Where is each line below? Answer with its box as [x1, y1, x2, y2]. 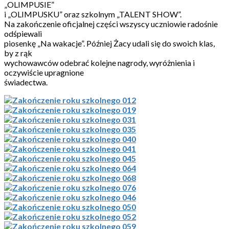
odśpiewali [4, 29, 42, 39]
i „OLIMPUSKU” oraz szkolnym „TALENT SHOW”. [4, 9, 181, 19]
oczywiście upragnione [4, 67, 84, 78]
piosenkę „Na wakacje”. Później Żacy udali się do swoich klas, [4, 38, 215, 49]
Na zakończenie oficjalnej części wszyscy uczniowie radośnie [4, 19, 218, 29]
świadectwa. [4, 77, 48, 87]
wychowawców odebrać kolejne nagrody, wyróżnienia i [4, 58, 195, 68]
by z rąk [4, 48, 32, 58]
